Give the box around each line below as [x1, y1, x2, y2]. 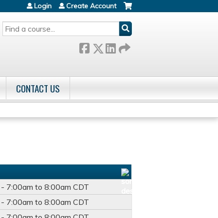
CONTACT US [16, 81, 60, 95]
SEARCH [2, 20, 27, 31]
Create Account [66, 1, 116, 10]
